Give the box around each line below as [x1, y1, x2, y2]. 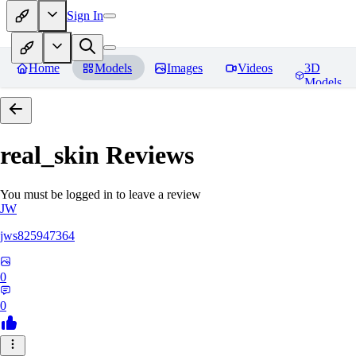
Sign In [67, 8, 103, 22]
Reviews [99, 141, 194, 170]
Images [167, 61, 203, 75]
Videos [238, 61, 273, 75]
